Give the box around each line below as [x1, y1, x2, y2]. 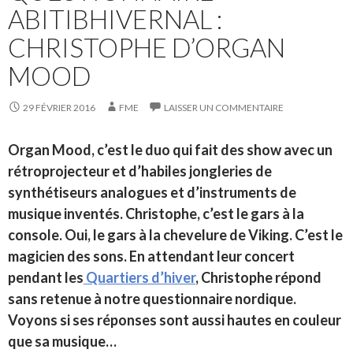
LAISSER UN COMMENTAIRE [164, 102, 284, 114]
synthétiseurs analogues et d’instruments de [8, 184, 296, 202]
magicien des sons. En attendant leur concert [8, 247, 295, 266]
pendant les [8, 269, 84, 287]
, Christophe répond [195, 269, 321, 287]
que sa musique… [8, 333, 121, 351]
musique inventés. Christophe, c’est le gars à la [8, 205, 304, 223]
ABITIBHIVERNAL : [8, 3, 222, 35]
